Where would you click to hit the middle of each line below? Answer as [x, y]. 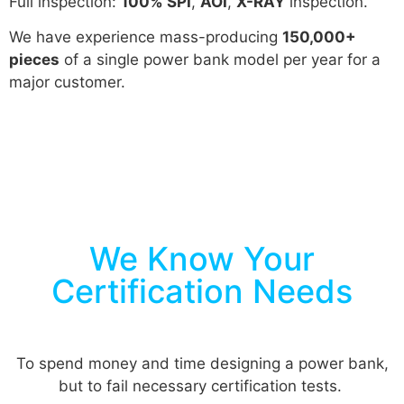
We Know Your [202, 258]
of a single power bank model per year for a [220, 60]
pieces [34, 60]
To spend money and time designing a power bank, [202, 363]
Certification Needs [202, 291]
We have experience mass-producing [146, 37]
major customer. [67, 83]
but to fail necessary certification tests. [202, 386]
